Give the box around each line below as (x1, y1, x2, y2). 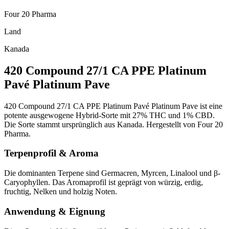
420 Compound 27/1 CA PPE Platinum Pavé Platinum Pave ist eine (4, 101, 222, 110)
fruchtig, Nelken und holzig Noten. (4, 187, 117, 196)
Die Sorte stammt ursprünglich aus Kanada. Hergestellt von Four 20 (4, 120, 223, 129)
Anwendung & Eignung (4, 205, 105, 217)
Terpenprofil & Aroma (4, 148, 99, 159)
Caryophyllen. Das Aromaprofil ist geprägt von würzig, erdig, (4, 178, 203, 187)
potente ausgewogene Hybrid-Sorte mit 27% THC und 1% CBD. (4, 110, 215, 120)
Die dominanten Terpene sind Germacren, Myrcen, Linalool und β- (4, 169, 220, 178)
